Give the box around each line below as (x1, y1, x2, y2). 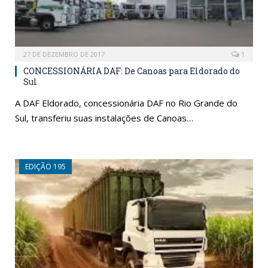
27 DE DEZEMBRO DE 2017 (23, 49, 105, 59)
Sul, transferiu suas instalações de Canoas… (15, 111, 193, 124)
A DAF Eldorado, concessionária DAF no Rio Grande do (15, 96, 237, 109)
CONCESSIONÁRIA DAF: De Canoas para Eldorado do (23, 65, 240, 77)
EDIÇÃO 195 (25, 161, 66, 172)
